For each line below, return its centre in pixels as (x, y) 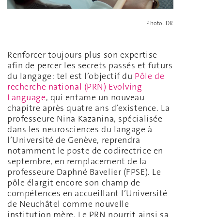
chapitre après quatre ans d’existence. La (89, 108)
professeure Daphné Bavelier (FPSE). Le (84, 172)
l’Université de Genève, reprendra (74, 140)
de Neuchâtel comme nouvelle (68, 204)
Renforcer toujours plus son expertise (82, 55)
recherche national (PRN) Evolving (75, 87)
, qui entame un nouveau (95, 98)
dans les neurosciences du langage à (80, 130)
